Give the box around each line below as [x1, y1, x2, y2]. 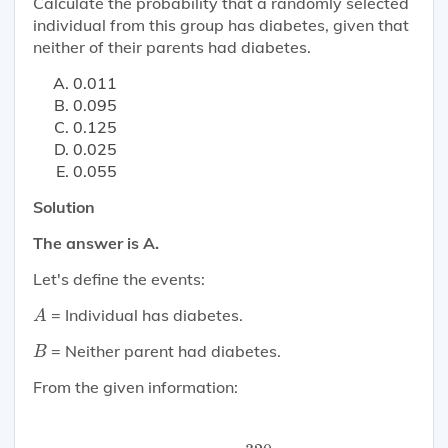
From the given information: [32, 377, 238, 398]
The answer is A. [32, 233, 159, 254]
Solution [32, 197, 95, 218]
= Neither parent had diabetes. [46, 341, 281, 362]
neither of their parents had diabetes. [32, 37, 311, 58]
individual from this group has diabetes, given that [32, 15, 409, 36]
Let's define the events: [32, 269, 205, 290]
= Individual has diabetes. [46, 305, 243, 326]
